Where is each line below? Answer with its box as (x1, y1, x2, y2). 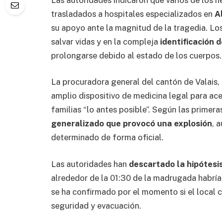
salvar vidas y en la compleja (51, 36, 160, 47)
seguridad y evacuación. (51, 200, 141, 211)
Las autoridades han (51, 159, 129, 169)
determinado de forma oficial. (51, 132, 164, 143)
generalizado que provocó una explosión (51, 118, 212, 129)
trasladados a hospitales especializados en (51, 8, 215, 19)
